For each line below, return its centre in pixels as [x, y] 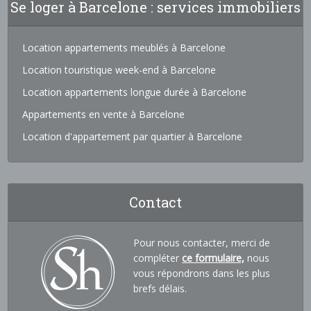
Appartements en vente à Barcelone [104, 115]
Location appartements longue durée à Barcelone [135, 92]
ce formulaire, [213, 258]
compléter [158, 258]
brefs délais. [160, 289]
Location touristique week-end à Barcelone [119, 70]
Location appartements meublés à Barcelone [124, 48]
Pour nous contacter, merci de [202, 243]
